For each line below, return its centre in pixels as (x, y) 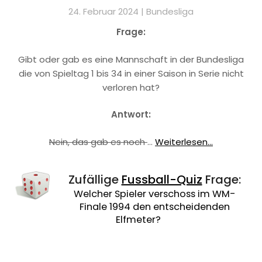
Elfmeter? (138, 219)
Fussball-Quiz (162, 179)
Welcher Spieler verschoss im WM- (154, 194)
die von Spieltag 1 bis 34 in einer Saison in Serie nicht (131, 73)
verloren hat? (131, 87)
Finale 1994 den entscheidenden (154, 206)
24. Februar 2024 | (107, 12)
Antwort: (131, 115)
